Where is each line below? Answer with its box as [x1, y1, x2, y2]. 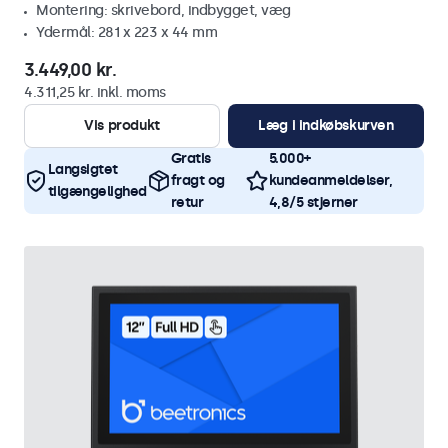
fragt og [170, 172, 225, 189]
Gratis [170, 150, 211, 167]
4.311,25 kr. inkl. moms [24, 84, 166, 101]
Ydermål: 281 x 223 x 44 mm [36, 24, 217, 41]
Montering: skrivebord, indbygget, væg [36, 2, 291, 19]
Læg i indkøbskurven [258, 117, 394, 134]
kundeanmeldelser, [268, 172, 393, 189]
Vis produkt [84, 117, 160, 134]
